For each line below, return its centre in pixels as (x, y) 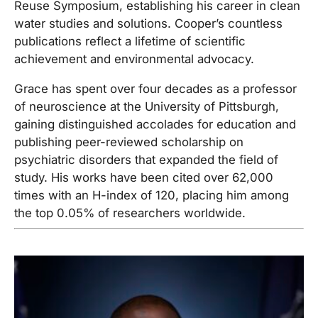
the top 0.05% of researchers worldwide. (130, 213)
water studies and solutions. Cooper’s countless (148, 23)
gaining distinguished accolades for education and (155, 124)
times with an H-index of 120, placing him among (152, 195)
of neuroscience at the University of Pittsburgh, (147, 106)
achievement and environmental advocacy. (134, 59)
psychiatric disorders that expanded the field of (146, 159)
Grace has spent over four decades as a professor (155, 88)
